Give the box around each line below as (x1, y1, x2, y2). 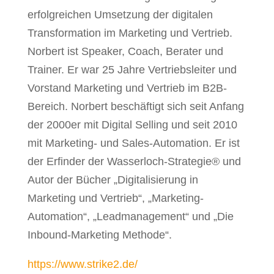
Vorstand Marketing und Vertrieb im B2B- (27, 82, 227, 94)
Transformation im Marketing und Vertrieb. (27, 27, 232, 39)
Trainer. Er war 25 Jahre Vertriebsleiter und (27, 64, 237, 76)
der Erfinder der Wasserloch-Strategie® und (27, 155, 241, 168)
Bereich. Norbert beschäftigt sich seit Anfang (27, 100, 244, 113)
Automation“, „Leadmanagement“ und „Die (27, 210, 234, 223)
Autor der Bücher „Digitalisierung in (27, 174, 198, 186)
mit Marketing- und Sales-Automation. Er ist (27, 137, 240, 149)
